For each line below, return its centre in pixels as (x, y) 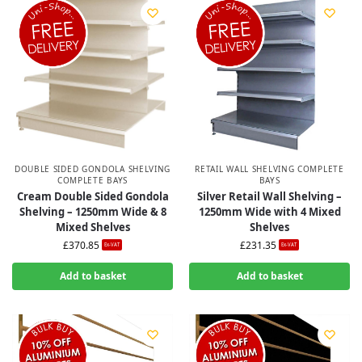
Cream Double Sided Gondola (93, 196)
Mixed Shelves (93, 227)
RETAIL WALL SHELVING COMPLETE (269, 169)
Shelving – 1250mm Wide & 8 (93, 212)
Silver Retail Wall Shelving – (269, 196)
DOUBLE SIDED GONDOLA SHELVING (93, 169)
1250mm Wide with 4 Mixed (269, 212)
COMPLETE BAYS (93, 180)
